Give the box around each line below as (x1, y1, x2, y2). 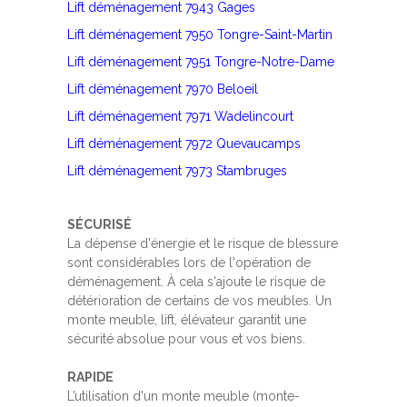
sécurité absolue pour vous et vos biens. (67, 332, 305, 347)
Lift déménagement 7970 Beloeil (67, 82, 258, 97)
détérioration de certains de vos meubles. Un (67, 293, 332, 309)
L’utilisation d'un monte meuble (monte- (67, 389, 300, 404)
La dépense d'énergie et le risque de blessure (67, 236, 338, 252)
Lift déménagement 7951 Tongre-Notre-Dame (67, 55, 334, 70)
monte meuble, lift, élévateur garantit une (67, 313, 306, 328)
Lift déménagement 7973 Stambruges (67, 164, 287, 179)
